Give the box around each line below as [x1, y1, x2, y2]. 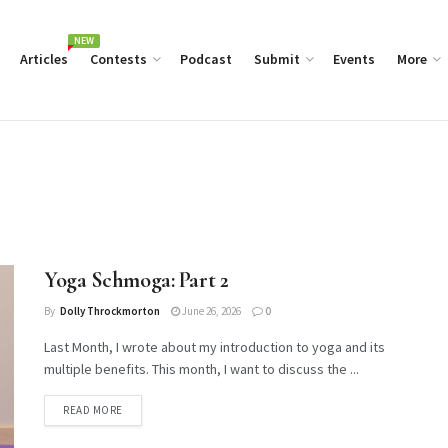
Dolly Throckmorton [60, 304, 160, 318]
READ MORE [63, 403, 123, 417]
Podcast [180, 50, 232, 68]
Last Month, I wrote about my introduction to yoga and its [44, 338, 385, 356]
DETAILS [121, 402, 164, 416]
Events [333, 50, 375, 68]
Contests [90, 50, 147, 68]
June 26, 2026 [180, 304, 241, 318]
